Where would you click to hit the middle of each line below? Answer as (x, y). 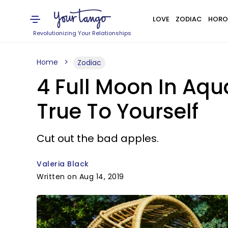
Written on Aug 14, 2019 (80, 177)
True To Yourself (118, 111)
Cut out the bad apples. (98, 138)
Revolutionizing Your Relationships (82, 33)
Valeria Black (63, 164)
